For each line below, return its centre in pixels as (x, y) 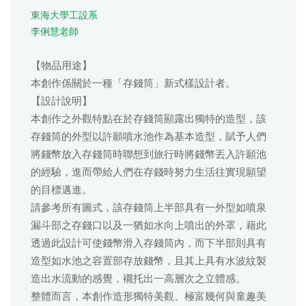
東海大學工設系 (64, 15)
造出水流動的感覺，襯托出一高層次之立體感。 (138, 279)
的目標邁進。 (61, 190)
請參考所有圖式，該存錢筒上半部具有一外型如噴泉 (149, 208)
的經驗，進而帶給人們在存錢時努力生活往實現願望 (149, 172)
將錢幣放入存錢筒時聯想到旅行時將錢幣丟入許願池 (149, 154)
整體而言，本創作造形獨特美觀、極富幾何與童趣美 (149, 296)
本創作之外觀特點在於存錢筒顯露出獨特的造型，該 (149, 119)
